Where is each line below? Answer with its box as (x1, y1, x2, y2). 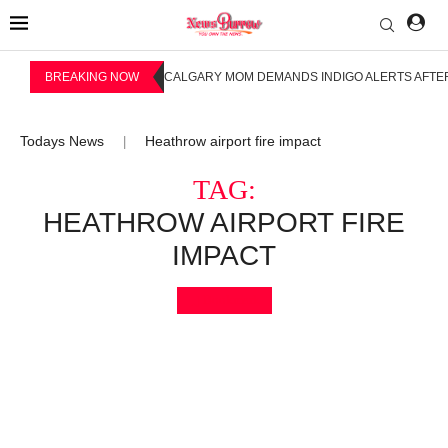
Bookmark (202, 291, 260, 307)
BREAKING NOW (45, 69, 139, 84)
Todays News (20, 132, 104, 149)
